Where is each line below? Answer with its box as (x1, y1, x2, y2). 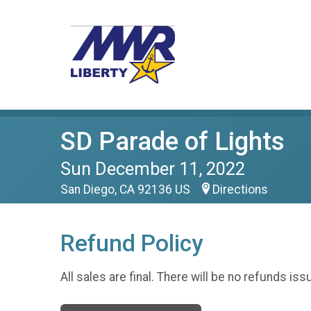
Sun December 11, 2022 (60, 158, 245, 179)
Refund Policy (60, 230, 203, 257)
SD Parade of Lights (60, 126, 285, 156)
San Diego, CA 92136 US (60, 183, 193, 196)
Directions (212, 183, 268, 196)
